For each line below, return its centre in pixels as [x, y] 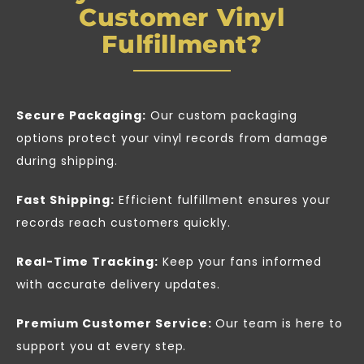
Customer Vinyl [182, 17]
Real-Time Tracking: [87, 261]
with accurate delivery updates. [119, 284]
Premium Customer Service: [114, 323]
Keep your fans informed [240, 261]
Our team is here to [277, 323]
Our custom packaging [222, 115]
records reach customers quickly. [124, 222]
